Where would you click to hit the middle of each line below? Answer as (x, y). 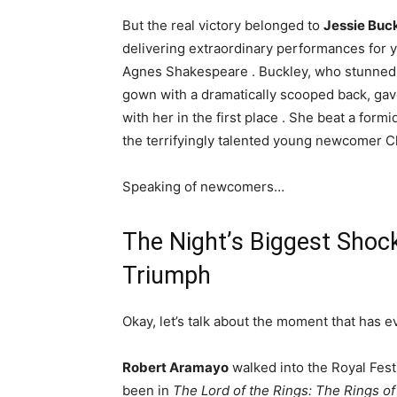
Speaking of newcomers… (203, 187)
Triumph (167, 276)
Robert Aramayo (175, 368)
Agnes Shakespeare (187, 72)
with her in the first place (202, 118)
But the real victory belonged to (223, 26)
